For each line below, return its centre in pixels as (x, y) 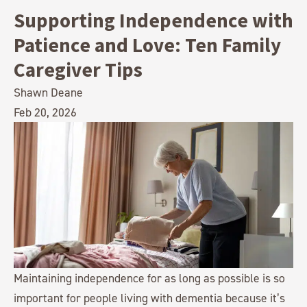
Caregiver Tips (82, 70)
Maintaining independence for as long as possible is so (149, 278)
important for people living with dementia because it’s (149, 298)
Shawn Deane (48, 92)
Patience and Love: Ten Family (147, 45)
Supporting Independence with (153, 20)
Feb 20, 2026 (45, 112)
